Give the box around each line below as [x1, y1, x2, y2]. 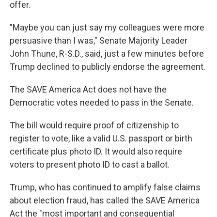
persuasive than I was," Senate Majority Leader [10, 35, 187, 46]
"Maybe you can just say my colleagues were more [10, 22, 204, 32]
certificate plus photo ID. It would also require [10, 146, 182, 156]
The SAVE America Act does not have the [10, 84, 167, 94]
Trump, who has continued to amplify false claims [10, 182, 201, 192]
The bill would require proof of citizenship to [10, 120, 179, 130]
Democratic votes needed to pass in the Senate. [10, 97, 194, 108]
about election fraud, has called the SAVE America [10, 195, 200, 205]
